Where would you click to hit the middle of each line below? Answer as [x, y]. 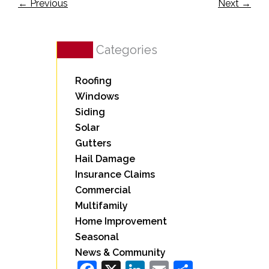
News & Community [120, 252]
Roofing [93, 80]
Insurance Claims [115, 174]
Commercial [103, 190]
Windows [97, 96]
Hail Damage [105, 159]
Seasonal [97, 237]
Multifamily [101, 205]
